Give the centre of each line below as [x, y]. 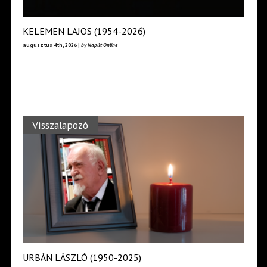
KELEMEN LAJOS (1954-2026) [84, 31]
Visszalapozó [60, 125]
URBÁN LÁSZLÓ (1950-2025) [82, 257]
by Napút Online [99, 45]
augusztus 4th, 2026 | [52, 45]
